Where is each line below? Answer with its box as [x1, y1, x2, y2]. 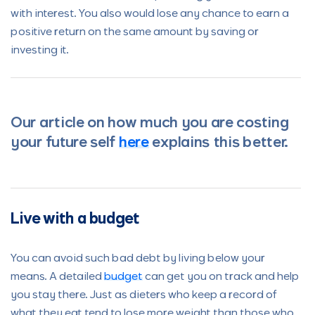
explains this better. [148, 136, 289, 150]
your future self [11, 136, 119, 150]
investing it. [11, 45, 69, 56]
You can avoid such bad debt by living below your [11, 253, 265, 264]
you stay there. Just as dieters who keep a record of [11, 290, 277, 301]
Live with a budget [11, 212, 139, 228]
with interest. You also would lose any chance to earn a [11, 8, 289, 20]
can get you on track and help [143, 271, 299, 283]
